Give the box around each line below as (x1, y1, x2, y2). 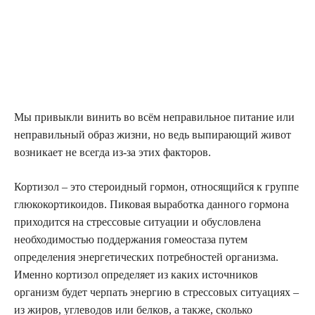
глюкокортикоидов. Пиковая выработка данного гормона (14, 198, 289, 211)
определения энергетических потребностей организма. (14, 251, 278, 264)
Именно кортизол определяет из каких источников (14, 269, 258, 281)
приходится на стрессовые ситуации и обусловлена (14, 216, 261, 229)
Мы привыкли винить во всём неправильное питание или (14, 111, 295, 124)
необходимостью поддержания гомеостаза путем (14, 233, 247, 246)
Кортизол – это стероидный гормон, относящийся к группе (14, 181, 299, 193)
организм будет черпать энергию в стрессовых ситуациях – (14, 286, 299, 299)
